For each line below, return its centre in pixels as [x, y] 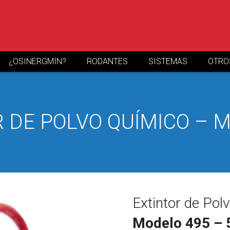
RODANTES [107, 61]
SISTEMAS [168, 61]
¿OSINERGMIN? [37, 61]
